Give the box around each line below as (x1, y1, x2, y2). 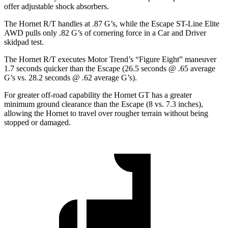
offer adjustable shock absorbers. (4, 2, 109, 11)
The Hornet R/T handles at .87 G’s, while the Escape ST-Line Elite (4, 19, 219, 28)
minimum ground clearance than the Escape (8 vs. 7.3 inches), (4, 100, 203, 109)
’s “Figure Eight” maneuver (128, 55, 216, 64)
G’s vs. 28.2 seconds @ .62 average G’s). (4, 73, 137, 82)
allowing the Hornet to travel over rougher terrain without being (4, 109, 208, 118)
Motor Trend (88, 55, 128, 64)
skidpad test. (4, 38, 44, 47)
